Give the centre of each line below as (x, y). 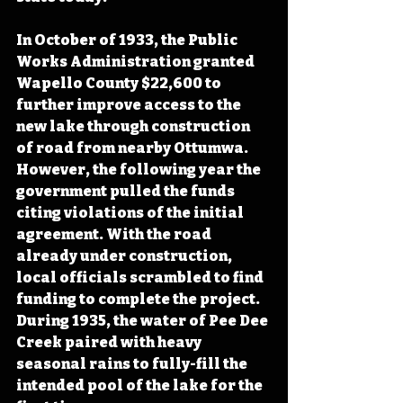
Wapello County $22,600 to (120, 83)
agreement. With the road (115, 234)
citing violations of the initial (131, 212)
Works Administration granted (137, 61)
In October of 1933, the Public (128, 40)
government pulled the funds (127, 191)
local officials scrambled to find (141, 277)
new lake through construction (134, 126)
